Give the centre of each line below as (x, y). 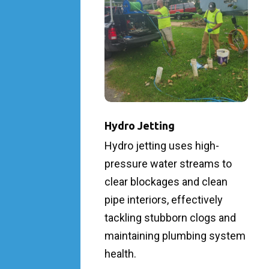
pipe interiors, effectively (164, 199)
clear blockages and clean (166, 181)
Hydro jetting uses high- (162, 145)
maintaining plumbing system (175, 235)
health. (121, 253)
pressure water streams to (168, 163)
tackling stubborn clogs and (171, 217)
